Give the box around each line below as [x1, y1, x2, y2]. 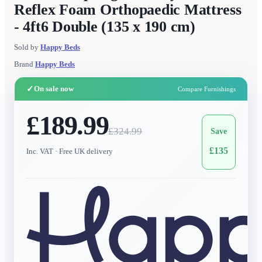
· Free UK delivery [53, 147, 113, 156]
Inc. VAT [26, 147, 53, 156]
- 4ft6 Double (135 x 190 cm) [14, 18, 195, 36]
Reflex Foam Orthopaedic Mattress [14, 1, 242, 19]
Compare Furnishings [178, 85, 236, 93]
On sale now [34, 84, 74, 94]
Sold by [14, 43, 39, 52]
